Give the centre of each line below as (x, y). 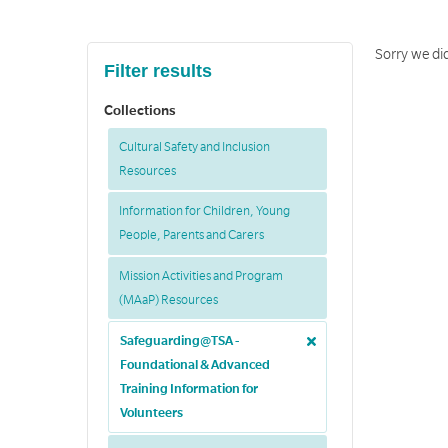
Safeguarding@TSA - (179, 341)
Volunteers (151, 413)
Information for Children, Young (204, 211)
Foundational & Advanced (194, 365)
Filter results (158, 71)
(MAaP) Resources (168, 299)
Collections (140, 111)
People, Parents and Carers (191, 235)
